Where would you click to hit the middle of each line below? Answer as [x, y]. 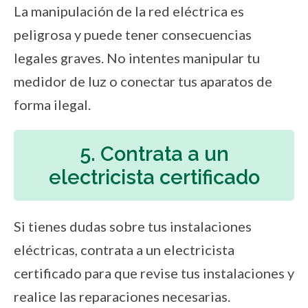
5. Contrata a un [154, 154]
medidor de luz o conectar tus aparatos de [143, 81]
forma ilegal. [52, 105]
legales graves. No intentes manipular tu [137, 58]
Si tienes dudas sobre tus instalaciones [133, 227]
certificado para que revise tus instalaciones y [154, 273]
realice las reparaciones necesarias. [122, 297]
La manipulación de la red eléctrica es [129, 11]
